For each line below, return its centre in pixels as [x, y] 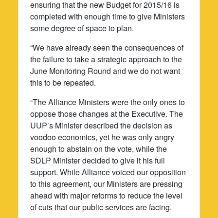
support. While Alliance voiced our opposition [108, 172]
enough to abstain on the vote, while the [99, 148]
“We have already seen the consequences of [107, 47]
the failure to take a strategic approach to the [106, 59]
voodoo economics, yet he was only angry [102, 137]
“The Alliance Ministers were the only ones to [108, 102]
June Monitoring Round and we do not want [105, 71]
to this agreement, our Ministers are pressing [107, 183]
